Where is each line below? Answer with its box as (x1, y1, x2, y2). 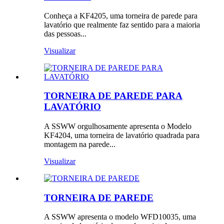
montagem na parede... (44, 139, 115, 148)
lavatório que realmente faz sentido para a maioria (44, 20, 200, 29)
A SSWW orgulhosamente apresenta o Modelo (44, 121, 191, 130)
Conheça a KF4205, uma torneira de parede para (44, 11, 197, 20)
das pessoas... (44, 29, 86, 38)
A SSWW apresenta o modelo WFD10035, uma (44, 212, 196, 221)
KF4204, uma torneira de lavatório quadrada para (44, 130, 199, 139)
